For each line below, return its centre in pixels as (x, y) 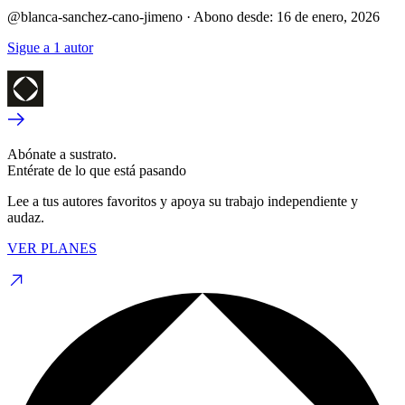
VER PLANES (52, 248)
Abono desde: (233, 16)
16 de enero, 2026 (328, 16)
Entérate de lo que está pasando (97, 170)
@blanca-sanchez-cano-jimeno (95, 16)
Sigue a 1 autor (50, 47)
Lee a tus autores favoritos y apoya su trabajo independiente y (183, 201)
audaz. (26, 217)
